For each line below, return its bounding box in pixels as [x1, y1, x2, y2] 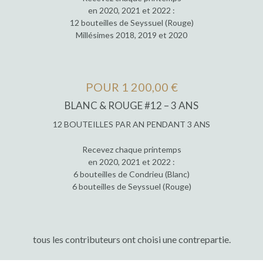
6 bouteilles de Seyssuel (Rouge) [72, 181, 191, 192]
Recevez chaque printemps [82, 144, 181, 155]
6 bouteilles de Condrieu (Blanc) [73, 169, 190, 180]
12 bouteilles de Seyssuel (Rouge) [69, 17, 194, 28]
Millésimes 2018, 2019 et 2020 [76, 29, 187, 40]
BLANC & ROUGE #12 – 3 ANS [65, 99, 198, 112]
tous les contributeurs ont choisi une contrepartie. [32, 234, 231, 245]
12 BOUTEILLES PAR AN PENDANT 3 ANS [53, 119, 210, 130]
